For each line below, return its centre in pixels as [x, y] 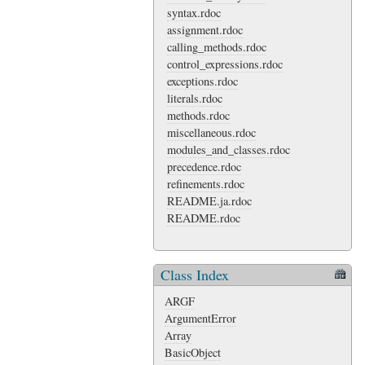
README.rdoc [203, 218]
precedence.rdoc [204, 166]
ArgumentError [200, 319]
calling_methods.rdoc [216, 46]
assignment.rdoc [204, 29]
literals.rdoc [194, 98]
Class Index [194, 275]
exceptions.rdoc [202, 81]
